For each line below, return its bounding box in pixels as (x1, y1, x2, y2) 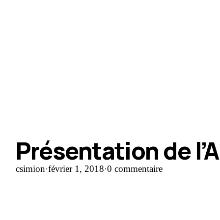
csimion (16, 164, 45, 174)
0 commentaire (107, 164, 163, 174)
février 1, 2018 (48, 164, 104, 174)
